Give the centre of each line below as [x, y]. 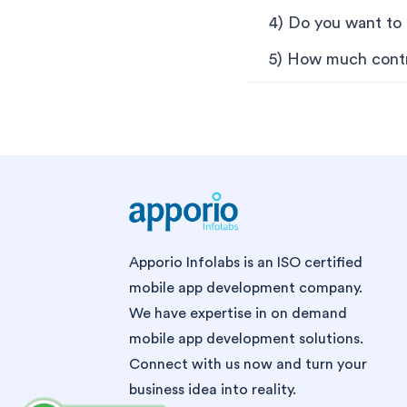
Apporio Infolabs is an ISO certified [246, 263]
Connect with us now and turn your [248, 365]
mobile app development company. [246, 288]
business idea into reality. [213, 390]
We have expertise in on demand [238, 314]
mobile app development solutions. [246, 339]
